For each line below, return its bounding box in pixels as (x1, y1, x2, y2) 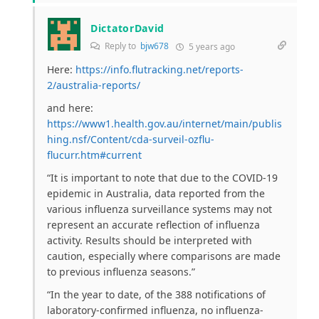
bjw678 (140, 40, 169, 53)
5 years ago (187, 41, 235, 53)
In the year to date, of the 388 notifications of (51, 288, 266, 302)
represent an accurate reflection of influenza (47, 218, 260, 232)
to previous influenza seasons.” (47, 265, 195, 279)
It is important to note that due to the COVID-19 (51, 171, 278, 185)
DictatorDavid (90, 21, 165, 36)
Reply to (103, 40, 140, 53)
